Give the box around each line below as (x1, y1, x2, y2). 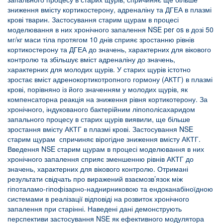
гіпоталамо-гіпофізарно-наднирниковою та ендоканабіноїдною (7, 183, 213, 194)
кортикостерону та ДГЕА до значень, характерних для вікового (7, 44, 211, 54)
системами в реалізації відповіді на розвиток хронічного (7, 193, 189, 204)
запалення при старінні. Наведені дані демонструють (7, 203, 182, 214)
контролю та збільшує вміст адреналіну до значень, (7, 54, 175, 64)
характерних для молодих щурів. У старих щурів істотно (7, 64, 191, 74)
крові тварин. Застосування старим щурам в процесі (7, 14, 179, 24)
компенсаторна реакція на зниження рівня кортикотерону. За (7, 94, 208, 104)
